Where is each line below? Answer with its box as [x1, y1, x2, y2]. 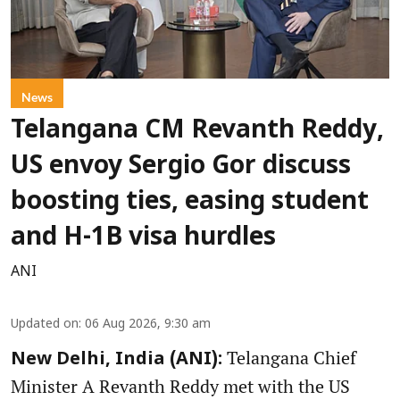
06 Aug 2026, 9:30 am [85, 316, 211, 332]
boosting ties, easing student [11, 187, 369, 218]
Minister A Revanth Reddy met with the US [11, 373, 350, 398]
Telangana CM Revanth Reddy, [11, 115, 384, 146]
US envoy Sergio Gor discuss [11, 151, 351, 182]
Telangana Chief [222, 345, 356, 370]
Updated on [11, 316, 79, 332]
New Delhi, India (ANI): [11, 348, 222, 371]
